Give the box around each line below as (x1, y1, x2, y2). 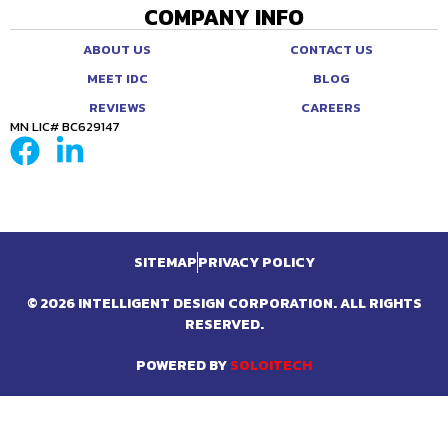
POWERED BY (136, 354, 230, 376)
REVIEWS (88, 97, 146, 117)
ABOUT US (83, 39, 151, 59)
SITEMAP (133, 251, 197, 273)
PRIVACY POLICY (197, 251, 315, 273)
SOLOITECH (230, 354, 312, 376)
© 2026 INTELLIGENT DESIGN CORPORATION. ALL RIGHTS (26, 292, 422, 314)
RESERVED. (184, 313, 264, 335)
